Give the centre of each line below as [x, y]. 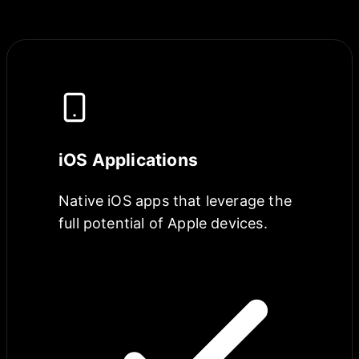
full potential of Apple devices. [163, 224]
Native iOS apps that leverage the [175, 201]
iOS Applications [128, 160]
